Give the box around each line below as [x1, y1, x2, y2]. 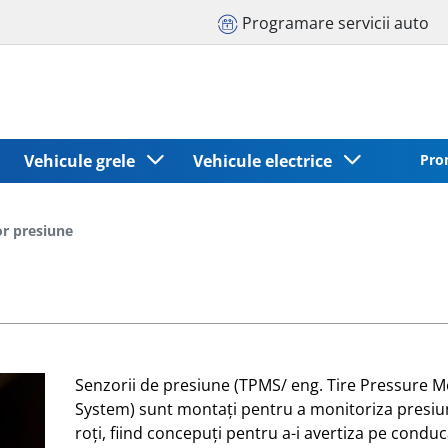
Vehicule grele [23, 149, 143, 172]
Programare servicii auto [242, 11, 429, 34]
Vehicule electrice [193, 149, 340, 172]
